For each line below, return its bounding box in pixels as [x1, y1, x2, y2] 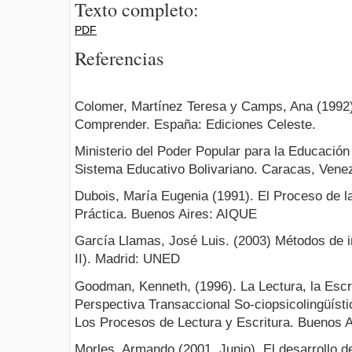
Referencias [75, 45, 163, 71]
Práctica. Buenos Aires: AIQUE [75, 207, 257, 222]
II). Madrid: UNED [75, 251, 180, 267]
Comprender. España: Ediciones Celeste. [75, 116, 316, 132]
